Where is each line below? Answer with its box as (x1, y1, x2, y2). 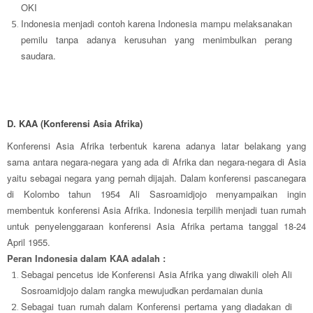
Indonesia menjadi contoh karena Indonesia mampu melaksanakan (21, 17, 292, 31)
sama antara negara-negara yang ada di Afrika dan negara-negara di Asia (7, 155, 306, 169)
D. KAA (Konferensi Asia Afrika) (7, 117, 143, 131)
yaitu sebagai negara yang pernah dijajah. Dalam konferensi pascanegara (7, 171, 306, 185)
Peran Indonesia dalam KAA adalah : (7, 252, 166, 265)
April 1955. (7, 235, 50, 249)
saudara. (21, 49, 56, 63)
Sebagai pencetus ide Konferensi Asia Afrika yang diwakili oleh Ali (21, 268, 292, 282)
